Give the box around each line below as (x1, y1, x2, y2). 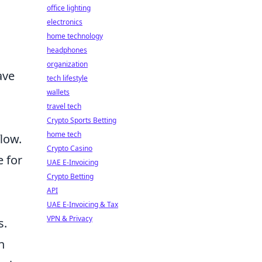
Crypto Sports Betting (47, 115, 116, 125)
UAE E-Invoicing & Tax (47, 199, 118, 209)
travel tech (47, 101, 81, 111)
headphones (47, 45, 87, 55)
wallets (47, 87, 70, 97)
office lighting (47, 3, 91, 13)
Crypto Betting (47, 171, 94, 181)
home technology (47, 31, 103, 41)
